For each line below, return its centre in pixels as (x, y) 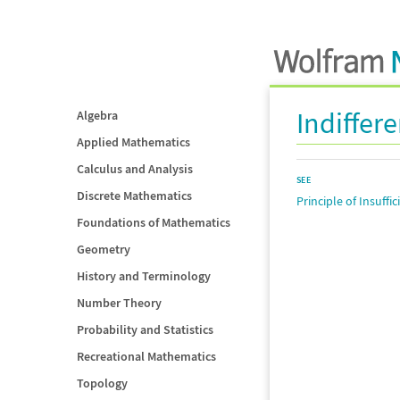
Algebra (97, 115)
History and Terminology (144, 276)
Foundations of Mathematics (154, 222)
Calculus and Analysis (135, 169)
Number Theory (119, 303)
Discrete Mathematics (134, 196)
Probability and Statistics (145, 329)
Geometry (104, 249)
